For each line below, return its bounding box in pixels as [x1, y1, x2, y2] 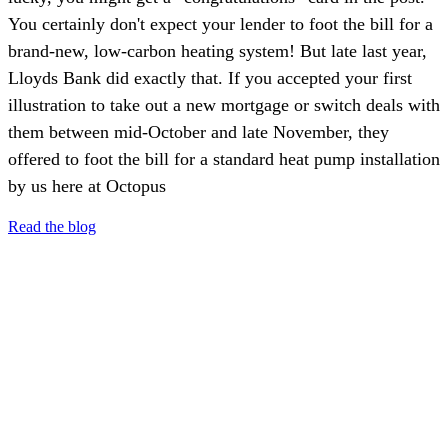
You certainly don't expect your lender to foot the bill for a [8, 13, 433, 34]
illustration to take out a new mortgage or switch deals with [8, 94, 440, 115]
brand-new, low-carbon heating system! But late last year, [8, 40, 300, 61]
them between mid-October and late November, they [8, 121, 389, 142]
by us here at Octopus [8, 175, 166, 196]
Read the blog [8, 217, 96, 235]
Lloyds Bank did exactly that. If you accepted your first [8, 67, 412, 88]
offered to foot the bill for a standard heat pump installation [8, 148, 440, 169]
